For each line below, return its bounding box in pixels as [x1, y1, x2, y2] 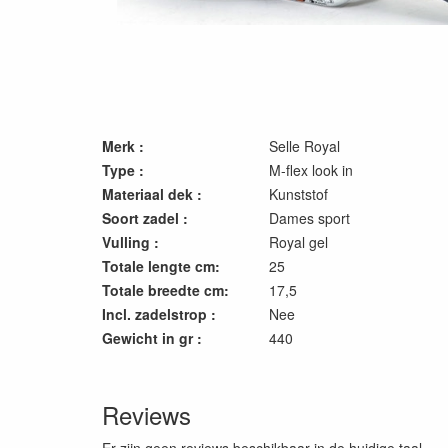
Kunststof [269, 184, 328, 204]
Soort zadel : [102, 208, 188, 228]
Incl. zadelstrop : [102, 304, 216, 324]
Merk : [102, 136, 144, 156]
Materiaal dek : [102, 184, 202, 204]
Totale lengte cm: [102, 256, 220, 276]
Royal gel [269, 232, 328, 252]
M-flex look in [269, 160, 353, 180]
